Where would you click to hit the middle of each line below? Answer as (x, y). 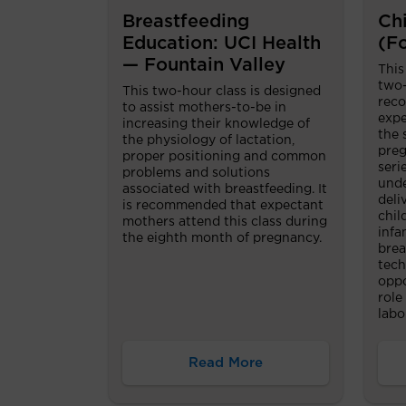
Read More (226, 363)
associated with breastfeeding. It (225, 190)
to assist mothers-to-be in (204, 108)
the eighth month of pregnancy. (222, 239)
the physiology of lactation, (208, 141)
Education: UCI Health (222, 44)
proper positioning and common (224, 157)
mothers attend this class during (225, 222)
